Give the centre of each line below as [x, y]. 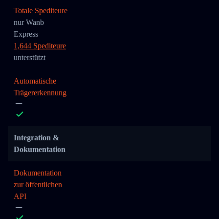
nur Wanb [29, 22]
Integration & [36, 138]
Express [26, 34]
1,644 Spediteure [40, 46]
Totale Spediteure [41, 11]
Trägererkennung [40, 93]
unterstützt [30, 57]
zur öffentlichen [38, 185]
